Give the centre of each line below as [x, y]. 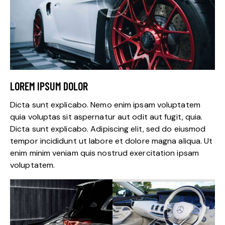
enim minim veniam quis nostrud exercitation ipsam [104, 153]
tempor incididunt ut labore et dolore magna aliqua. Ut [111, 141]
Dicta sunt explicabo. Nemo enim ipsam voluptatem [105, 105]
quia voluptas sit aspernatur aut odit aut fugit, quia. [106, 117]
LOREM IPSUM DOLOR [49, 86]
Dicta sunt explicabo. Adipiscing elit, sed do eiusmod [108, 129]
